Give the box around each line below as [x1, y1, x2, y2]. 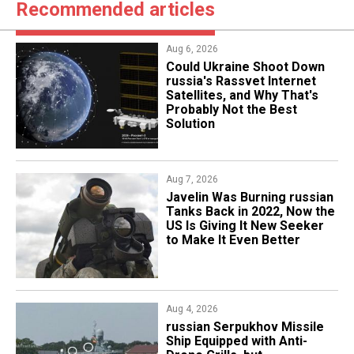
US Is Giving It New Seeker [165, 217, 324, 233]
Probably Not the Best [165, 102, 297, 118]
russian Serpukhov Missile [165, 318, 324, 334]
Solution [165, 116, 215, 132]
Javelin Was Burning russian [165, 189, 333, 205]
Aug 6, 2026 [165, 43, 218, 55]
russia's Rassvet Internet [165, 73, 316, 89]
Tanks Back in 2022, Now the [165, 203, 335, 219]
